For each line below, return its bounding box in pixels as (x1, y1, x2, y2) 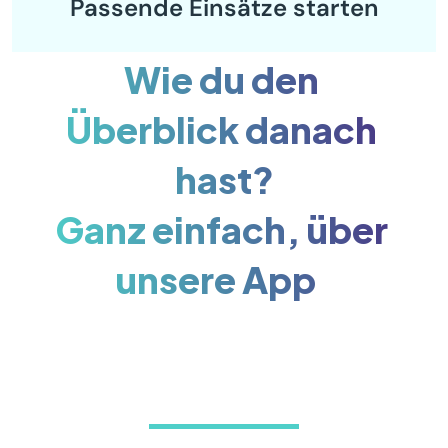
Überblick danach (65, 97, 377, 157)
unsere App (114, 247, 334, 307)
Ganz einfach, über (54, 197, 388, 257)
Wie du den (123, 47, 319, 107)
